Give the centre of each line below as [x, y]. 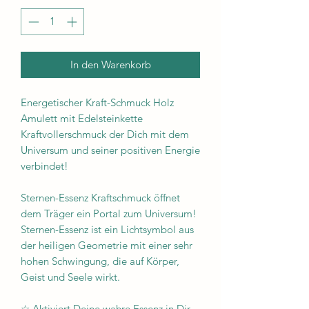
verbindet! [44, 166]
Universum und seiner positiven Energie [110, 150]
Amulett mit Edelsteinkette [82, 118]
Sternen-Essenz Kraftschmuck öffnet [100, 197]
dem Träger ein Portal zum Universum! [109, 213]
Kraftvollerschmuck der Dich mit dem [105, 134]
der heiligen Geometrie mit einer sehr [107, 245]
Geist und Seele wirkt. [70, 277]
